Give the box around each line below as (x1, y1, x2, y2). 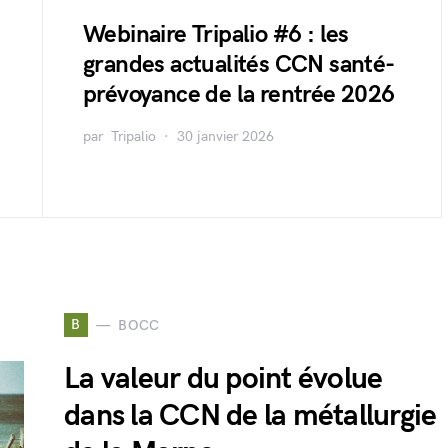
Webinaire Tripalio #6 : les (83, 20, 349, 49)
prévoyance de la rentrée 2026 (83, 80, 395, 109)
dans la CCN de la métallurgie (64, 398, 437, 434)
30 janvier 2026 (177, 128, 274, 145)
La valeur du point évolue (64, 361, 383, 397)
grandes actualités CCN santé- (83, 50, 395, 79)
